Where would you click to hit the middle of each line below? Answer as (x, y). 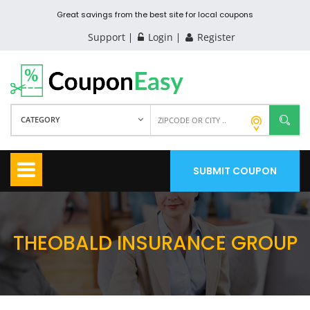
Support (106, 37)
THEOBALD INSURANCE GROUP (155, 243)
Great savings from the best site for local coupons (155, 15)
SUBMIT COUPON (235, 171)
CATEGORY (40, 119)
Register (215, 37)
